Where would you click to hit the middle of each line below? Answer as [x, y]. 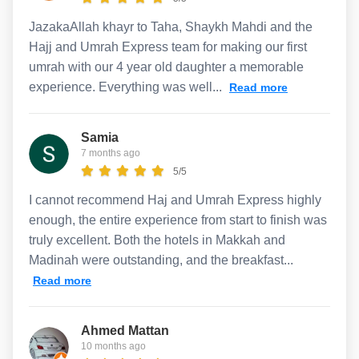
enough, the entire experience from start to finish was [178, 220]
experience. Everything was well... [127, 87]
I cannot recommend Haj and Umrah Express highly [175, 200]
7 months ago [111, 153]
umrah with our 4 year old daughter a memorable [166, 67]
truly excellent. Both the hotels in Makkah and [157, 240]
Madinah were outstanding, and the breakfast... [161, 260]
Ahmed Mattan [125, 330]
